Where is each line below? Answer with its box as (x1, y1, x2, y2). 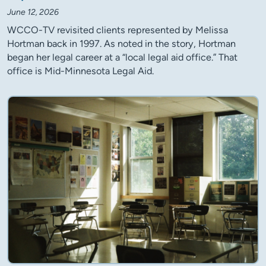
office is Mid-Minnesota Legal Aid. (7, 65, 154, 77)
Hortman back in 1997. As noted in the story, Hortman (7, 37, 236, 49)
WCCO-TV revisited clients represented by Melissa (7, 24, 228, 36)
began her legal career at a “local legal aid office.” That (7, 51, 237, 63)
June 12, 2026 (7, 7, 59, 17)
